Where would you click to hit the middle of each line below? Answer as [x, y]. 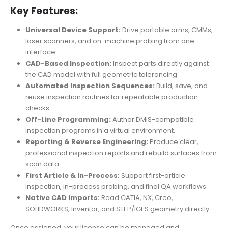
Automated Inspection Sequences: [90, 86]
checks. [38, 108]
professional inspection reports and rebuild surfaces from [121, 153]
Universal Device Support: [73, 30]
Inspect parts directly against [160, 64]
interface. [41, 52]
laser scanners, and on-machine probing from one [110, 41]
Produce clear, [173, 142]
